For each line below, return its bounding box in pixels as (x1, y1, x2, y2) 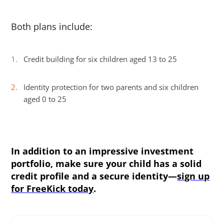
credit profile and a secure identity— (11, 170, 177, 182)
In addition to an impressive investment (11, 145, 194, 157)
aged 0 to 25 (23, 94, 67, 104)
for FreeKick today (11, 182, 94, 195)
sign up (177, 170, 210, 182)
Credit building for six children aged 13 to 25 (23, 54, 177, 64)
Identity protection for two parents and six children (23, 82, 199, 92)
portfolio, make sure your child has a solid (11, 157, 202, 170)
